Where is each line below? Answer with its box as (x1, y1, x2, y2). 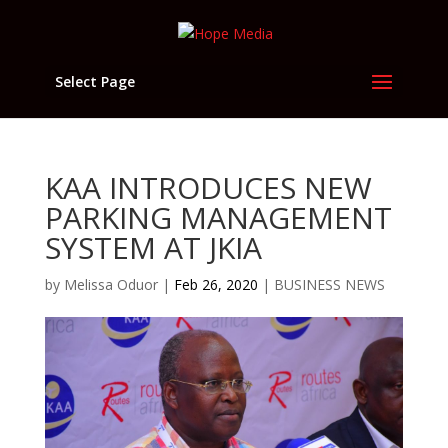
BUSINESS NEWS (273, 275, 385, 294)
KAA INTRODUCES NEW (44, 167, 372, 208)
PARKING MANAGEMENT (44, 197, 392, 238)
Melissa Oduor (63, 275, 158, 294)
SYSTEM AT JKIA (44, 227, 262, 268)
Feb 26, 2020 (173, 275, 258, 294)
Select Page (54, 71, 135, 91)
